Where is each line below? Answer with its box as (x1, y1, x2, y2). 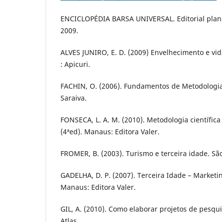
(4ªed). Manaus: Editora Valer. (60, 127, 160, 137)
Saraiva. (60, 93, 87, 103)
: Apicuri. (60, 59, 90, 69)
